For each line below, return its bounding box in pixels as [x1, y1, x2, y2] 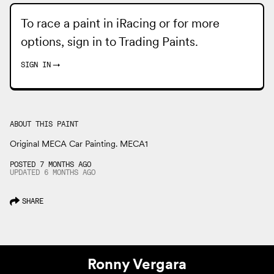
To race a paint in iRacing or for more [21, 15, 220, 31]
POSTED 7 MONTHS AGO [10, 159, 91, 169]
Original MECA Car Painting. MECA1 [10, 138, 148, 149]
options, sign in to [21, 33, 119, 50]
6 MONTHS [44, 167, 78, 177]
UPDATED [10, 167, 44, 177]
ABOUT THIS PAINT [10, 119, 78, 128]
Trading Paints [119, 33, 195, 50]
